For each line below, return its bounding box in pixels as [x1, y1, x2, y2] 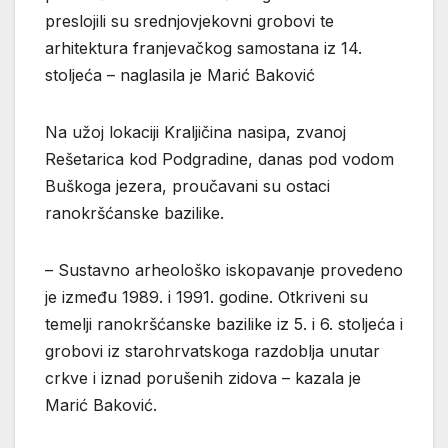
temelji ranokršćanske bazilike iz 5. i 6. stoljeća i [45, 313, 403, 334]
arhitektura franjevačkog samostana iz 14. [45, 37, 362, 58]
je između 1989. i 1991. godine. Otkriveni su [45, 286, 368, 307]
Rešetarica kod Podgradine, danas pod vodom [45, 148, 394, 169]
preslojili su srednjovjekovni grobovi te [45, 10, 334, 31]
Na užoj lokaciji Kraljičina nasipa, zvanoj [45, 121, 346, 142]
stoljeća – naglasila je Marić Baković [45, 64, 315, 85]
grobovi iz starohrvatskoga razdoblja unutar [45, 340, 380, 361]
